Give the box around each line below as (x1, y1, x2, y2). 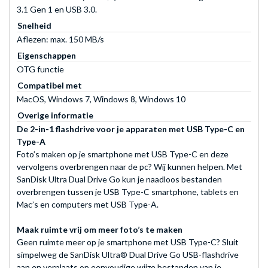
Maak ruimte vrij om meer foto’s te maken (17, 224, 182, 234)
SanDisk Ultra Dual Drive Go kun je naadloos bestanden (17, 173, 222, 184)
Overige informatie (17, 109, 93, 120)
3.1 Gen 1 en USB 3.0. (17, 4, 97, 14)
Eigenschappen (17, 50, 76, 60)
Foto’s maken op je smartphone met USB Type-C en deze (17, 148, 229, 159)
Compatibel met (17, 80, 82, 90)
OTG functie (17, 63, 64, 74)
